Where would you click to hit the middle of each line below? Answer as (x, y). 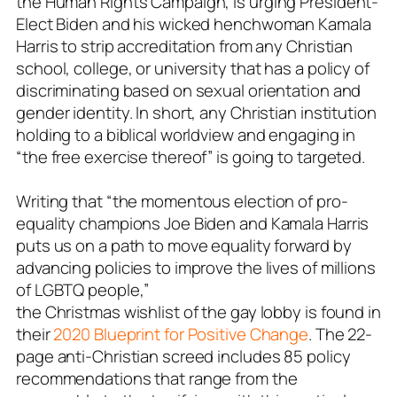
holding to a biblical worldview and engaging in (186, 135)
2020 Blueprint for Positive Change (181, 335)
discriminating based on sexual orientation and (189, 91)
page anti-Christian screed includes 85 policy (183, 357)
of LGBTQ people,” (83, 290)
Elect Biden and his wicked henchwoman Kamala (194, 24)
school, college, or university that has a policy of (193, 69)
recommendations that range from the (157, 379)
